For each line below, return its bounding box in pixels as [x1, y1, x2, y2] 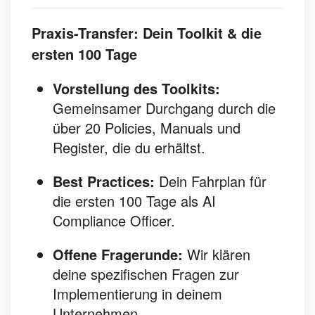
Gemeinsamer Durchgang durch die [53, 98, 276, 119]
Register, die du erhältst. [53, 137, 205, 158]
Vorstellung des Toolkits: [53, 78, 220, 99]
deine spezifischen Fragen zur [53, 264, 239, 285]
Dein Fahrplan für [155, 171, 266, 192]
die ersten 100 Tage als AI [53, 191, 216, 212]
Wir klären [183, 244, 250, 265]
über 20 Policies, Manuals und [53, 117, 240, 139]
